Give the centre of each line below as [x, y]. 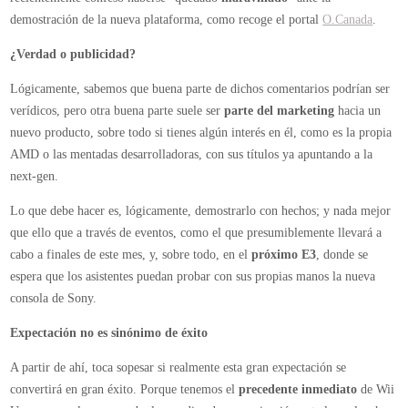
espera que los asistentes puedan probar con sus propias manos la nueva [193, 276]
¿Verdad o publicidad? [73, 54]
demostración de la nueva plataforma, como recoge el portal [167, 20]
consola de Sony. [54, 298]
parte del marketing [280, 111]
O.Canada [348, 20]
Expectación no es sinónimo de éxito [109, 333]
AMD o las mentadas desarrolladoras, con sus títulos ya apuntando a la [192, 154]
